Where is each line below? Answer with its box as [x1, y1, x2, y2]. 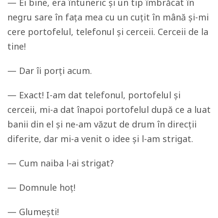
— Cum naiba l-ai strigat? [7, 157, 114, 169]
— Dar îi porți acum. [7, 64, 92, 76]
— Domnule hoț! [7, 181, 75, 193]
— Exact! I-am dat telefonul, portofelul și [7, 89, 181, 101]
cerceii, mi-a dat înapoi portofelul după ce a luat [7, 103, 211, 115]
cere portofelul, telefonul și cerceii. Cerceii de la [7, 25, 208, 37]
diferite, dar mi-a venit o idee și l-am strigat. [7, 132, 193, 145]
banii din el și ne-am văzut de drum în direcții [7, 118, 197, 130]
